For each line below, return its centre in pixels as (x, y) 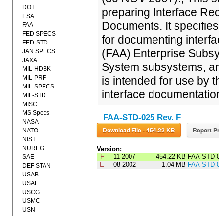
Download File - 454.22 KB (159, 130)
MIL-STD (34, 95)
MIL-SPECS (38, 87)
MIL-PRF (34, 78)
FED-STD (35, 43)
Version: (109, 149)
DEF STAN (37, 166)
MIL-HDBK (37, 69)
